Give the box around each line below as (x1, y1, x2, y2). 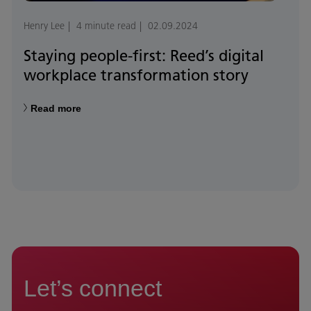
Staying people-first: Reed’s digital (24, 46, 264, 66)
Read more (31, 103, 81, 115)
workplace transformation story (24, 65, 249, 85)
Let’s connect (24, 275, 162, 302)
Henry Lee (24, 19, 65, 33)
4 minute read (76, 19, 136, 33)
